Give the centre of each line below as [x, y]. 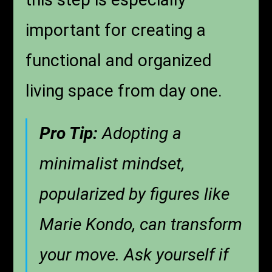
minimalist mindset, [112, 163]
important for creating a [116, 30]
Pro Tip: [69, 133]
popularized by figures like [135, 194]
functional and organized [119, 60]
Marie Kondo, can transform [141, 224]
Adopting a [140, 133]
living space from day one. [124, 90]
